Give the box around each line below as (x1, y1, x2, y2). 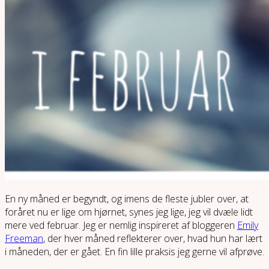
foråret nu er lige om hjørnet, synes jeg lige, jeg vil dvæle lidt (5, 205, 253, 219)
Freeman (5, 231, 43, 245)
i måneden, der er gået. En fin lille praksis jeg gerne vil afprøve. (5, 244, 264, 258)
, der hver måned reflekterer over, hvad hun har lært (43, 231, 262, 245)
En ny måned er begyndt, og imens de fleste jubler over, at (5, 192, 249, 205)
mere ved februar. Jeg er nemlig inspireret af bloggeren (5, 218, 237, 232)
